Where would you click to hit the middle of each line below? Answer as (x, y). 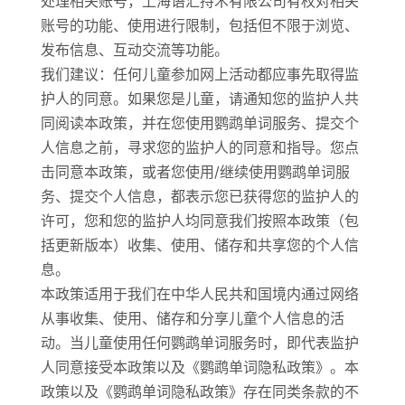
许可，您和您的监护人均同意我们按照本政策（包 (199, 221)
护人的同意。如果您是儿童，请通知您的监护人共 (199, 99)
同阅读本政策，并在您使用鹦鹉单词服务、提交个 (199, 123)
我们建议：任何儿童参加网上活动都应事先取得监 (199, 74)
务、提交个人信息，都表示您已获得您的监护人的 (199, 196)
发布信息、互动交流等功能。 (134, 50)
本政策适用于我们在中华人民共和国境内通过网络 (199, 294)
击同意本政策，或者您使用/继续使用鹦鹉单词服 (195, 172)
